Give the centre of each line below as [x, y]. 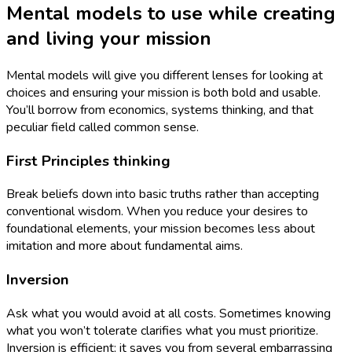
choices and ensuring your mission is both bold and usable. [163, 92]
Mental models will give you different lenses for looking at [165, 75]
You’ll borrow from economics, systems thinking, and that [160, 110]
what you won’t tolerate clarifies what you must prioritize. [162, 330]
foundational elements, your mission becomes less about [161, 229]
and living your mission [109, 38]
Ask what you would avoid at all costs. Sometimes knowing [169, 313]
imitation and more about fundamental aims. [125, 246]
